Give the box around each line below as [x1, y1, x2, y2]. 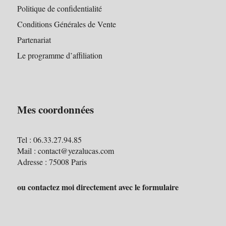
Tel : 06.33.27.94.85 [17, 134, 82, 145]
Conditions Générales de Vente [17, 18, 116, 29]
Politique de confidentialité [17, 3, 102, 14]
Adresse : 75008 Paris [17, 156, 87, 167]
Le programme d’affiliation [17, 49, 102, 61]
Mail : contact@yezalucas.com [17, 145, 114, 156]
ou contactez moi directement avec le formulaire [17, 181, 179, 193]
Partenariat [17, 34, 51, 45]
